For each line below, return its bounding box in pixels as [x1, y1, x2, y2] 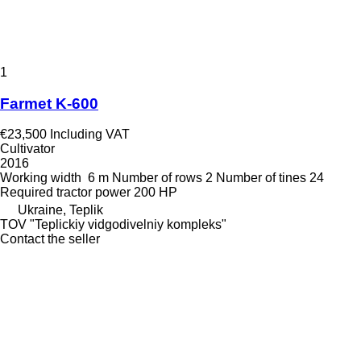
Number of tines [216, 171, 306, 185]
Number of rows [112, 171, 202, 185]
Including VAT [50, 127, 130, 142]
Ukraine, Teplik [18, 203, 103, 218]
